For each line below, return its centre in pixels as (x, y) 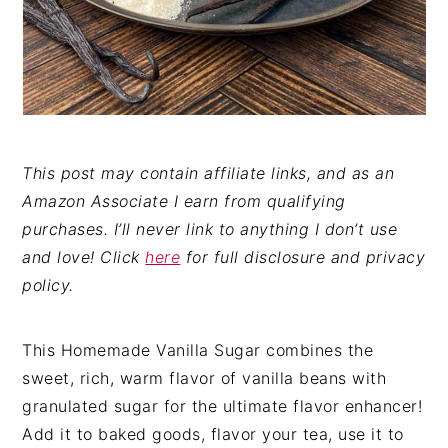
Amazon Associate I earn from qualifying (184, 201)
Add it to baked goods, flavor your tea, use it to (213, 434)
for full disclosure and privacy (303, 257)
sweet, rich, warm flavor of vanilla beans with (204, 378)
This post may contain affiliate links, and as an (208, 173)
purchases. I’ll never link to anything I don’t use (210, 229)
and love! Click (84, 257)
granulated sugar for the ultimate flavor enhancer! (222, 406)
